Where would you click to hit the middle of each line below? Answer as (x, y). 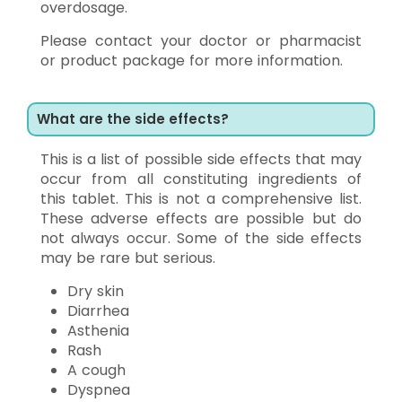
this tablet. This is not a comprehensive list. (201, 198)
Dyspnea (99, 389)
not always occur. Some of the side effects (201, 238)
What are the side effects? (133, 118)
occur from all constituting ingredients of (201, 179)
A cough (96, 370)
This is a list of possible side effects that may (201, 159)
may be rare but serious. (128, 258)
